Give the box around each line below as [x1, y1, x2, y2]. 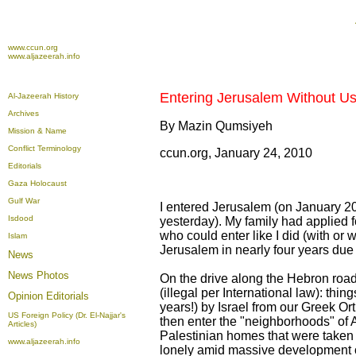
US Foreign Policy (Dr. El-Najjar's [8, 311, 126, 319]
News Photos [8, 269, 69, 281]
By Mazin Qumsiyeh [160, 119, 273, 133]
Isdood [8, 214, 33, 222]
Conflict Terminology [8, 144, 81, 153]
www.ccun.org [8, 43, 58, 52]
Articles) [8, 319, 37, 328]
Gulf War [8, 196, 40, 205]
